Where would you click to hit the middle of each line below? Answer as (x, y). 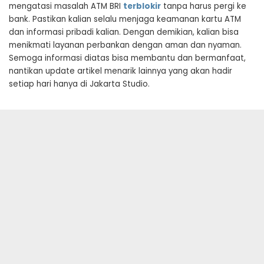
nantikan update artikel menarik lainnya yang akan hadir (121, 71)
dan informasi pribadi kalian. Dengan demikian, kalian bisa (124, 32)
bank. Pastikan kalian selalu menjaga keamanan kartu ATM (125, 19)
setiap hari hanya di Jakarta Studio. (79, 84)
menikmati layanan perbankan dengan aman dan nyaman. (125, 45)
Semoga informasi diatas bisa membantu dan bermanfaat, (127, 58)
